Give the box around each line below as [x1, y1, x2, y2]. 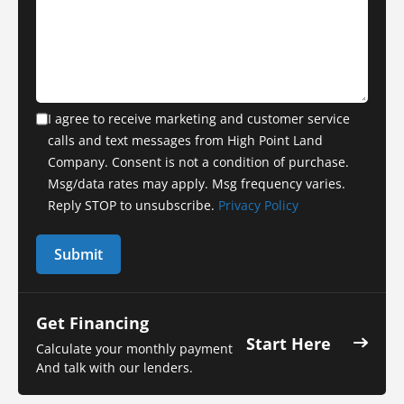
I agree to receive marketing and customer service [48, 109, 350, 127]
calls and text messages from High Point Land [48, 131, 323, 149]
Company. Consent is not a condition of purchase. [48, 152, 349, 170]
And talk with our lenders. [36, 358, 193, 376]
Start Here [246, 332, 331, 354]
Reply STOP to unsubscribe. [48, 196, 218, 214]
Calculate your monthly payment [36, 339, 233, 357]
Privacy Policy [218, 196, 298, 214]
